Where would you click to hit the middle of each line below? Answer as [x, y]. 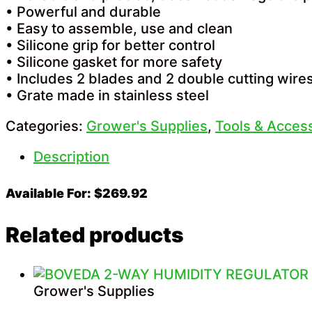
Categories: [46, 126]
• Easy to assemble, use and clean [119, 29]
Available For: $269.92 [77, 194]
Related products [95, 235]
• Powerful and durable [83, 12]
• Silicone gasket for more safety [114, 62]
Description [71, 157]
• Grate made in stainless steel [107, 96]
